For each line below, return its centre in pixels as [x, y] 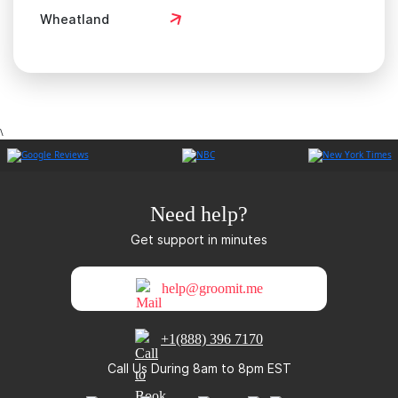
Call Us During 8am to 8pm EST [199, 369]
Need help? [199, 215]
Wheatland [75, 19]
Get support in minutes [199, 240]
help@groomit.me [212, 289]
